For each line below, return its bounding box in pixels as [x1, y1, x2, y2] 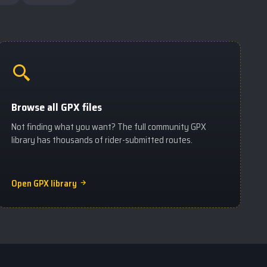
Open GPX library [11, 176, 79, 191]
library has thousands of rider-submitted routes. [11, 133, 193, 147]
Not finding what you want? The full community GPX [11, 120, 206, 134]
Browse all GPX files [11, 99, 102, 116]
